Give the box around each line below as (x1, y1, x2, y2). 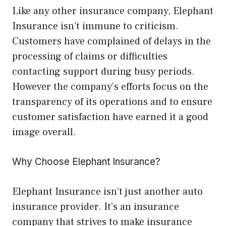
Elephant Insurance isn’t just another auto (12, 185, 203, 199)
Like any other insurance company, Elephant (12, 5, 213, 18)
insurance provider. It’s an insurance (12, 200, 179, 214)
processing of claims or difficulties (12, 50, 167, 64)
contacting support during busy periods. (12, 65, 195, 79)
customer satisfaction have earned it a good (12, 110, 208, 124)
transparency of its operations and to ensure (12, 95, 212, 109)
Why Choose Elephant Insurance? (12, 156, 160, 168)
